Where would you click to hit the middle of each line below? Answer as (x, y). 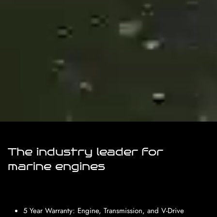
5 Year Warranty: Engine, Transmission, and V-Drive (104, 210)
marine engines (56, 166)
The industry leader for (85, 152)
